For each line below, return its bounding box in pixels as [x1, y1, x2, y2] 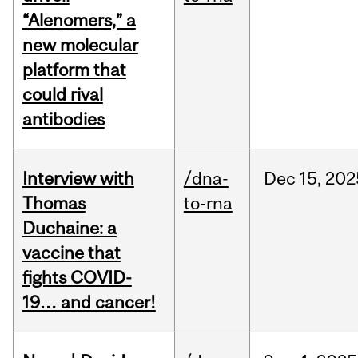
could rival [22, 84, 103, 105]
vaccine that [22, 242, 121, 264]
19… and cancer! [22, 292, 156, 313]
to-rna [183, 193, 233, 214]
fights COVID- [22, 267, 132, 288]
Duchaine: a [22, 217, 117, 239]
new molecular [22, 34, 138, 56]
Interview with [22, 168, 134, 189]
